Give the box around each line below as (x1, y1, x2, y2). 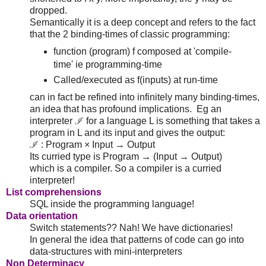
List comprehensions (6, 186, 102, 197)
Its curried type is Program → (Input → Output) (30, 151, 222, 161)
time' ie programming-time (53, 59, 162, 69)
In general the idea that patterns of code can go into (30, 234, 244, 245)
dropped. (30, 5, 67, 15)
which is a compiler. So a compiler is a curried (30, 163, 221, 173)
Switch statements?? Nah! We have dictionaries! (30, 222, 233, 233)
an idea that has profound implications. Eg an (30, 103, 221, 114)
